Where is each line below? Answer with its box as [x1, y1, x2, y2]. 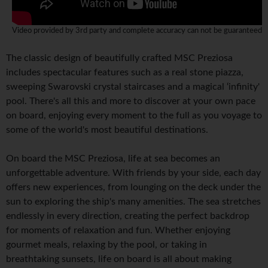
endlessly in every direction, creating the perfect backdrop [6, 211, 249, 221]
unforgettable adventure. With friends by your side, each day [6, 168, 261, 178]
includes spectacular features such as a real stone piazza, [6, 68, 243, 78]
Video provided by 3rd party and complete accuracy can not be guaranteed [12, 27, 262, 35]
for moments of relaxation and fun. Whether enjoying [6, 226, 230, 236]
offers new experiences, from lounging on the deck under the [6, 182, 261, 193]
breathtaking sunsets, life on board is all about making [6, 254, 232, 264]
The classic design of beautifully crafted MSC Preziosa [6, 53, 233, 63]
